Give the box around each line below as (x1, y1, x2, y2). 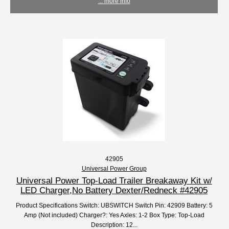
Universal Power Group (81, 165, 147, 172)
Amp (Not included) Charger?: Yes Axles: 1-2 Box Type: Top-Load (24, 212, 204, 219)
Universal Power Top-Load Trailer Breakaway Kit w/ (16, 175, 212, 186)
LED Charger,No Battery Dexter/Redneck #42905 (20, 185, 208, 196)
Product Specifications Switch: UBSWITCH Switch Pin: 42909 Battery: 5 (15, 202, 213, 209)
